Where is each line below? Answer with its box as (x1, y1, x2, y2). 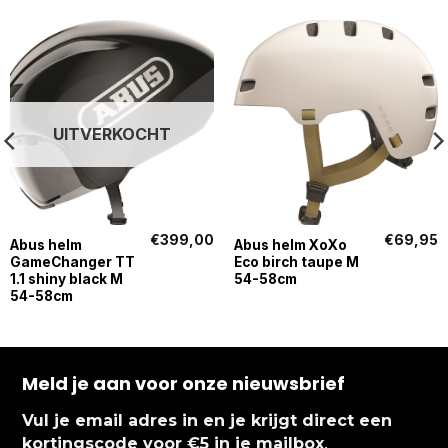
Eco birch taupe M (233, 253, 359, 270)
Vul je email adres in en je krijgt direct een (21, 410, 392, 430)
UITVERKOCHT (53, 123, 171, 144)
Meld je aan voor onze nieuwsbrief (21, 371, 345, 397)
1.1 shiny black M (9, 270, 123, 287)
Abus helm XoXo (233, 236, 347, 253)
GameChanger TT (9, 253, 135, 270)
